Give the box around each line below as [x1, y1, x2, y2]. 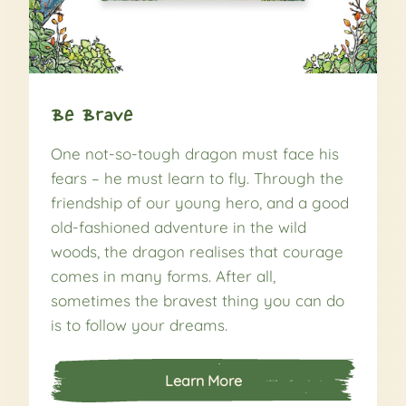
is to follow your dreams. [51, 315, 227, 335]
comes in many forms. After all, [51, 266, 275, 286]
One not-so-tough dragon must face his [51, 144, 339, 164]
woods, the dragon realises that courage [51, 242, 343, 262]
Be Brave [51, 104, 134, 125]
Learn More [164, 372, 242, 391]
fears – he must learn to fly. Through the [51, 169, 343, 188]
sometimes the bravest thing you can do [51, 291, 344, 311]
